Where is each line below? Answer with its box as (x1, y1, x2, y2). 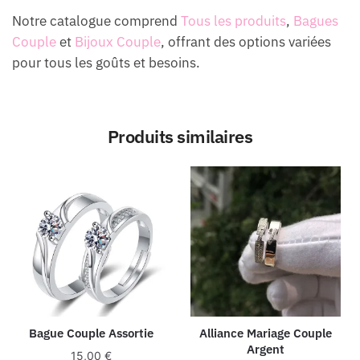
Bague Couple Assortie (29, 325, 154, 341)
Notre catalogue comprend (12, 11, 181, 30)
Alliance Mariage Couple (199, 325, 333, 341)
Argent (247, 341, 285, 357)
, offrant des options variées (161, 32, 331, 51)
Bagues (293, 11, 338, 30)
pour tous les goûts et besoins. (12, 53, 200, 72)
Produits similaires (107, 124, 253, 148)
